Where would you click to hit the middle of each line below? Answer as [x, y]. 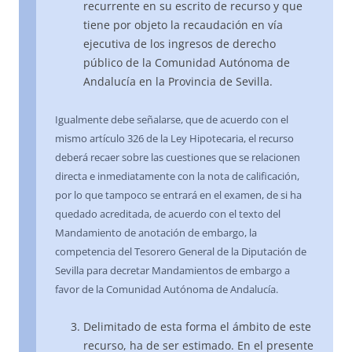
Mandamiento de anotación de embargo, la [156, 233]
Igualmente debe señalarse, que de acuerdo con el [172, 120]
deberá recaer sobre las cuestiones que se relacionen [178, 158]
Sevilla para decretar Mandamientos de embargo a [172, 271]
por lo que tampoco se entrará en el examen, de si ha [178, 195]
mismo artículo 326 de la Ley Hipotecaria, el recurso [174, 139]
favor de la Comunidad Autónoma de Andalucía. [167, 290]
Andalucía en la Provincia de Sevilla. [178, 82]
